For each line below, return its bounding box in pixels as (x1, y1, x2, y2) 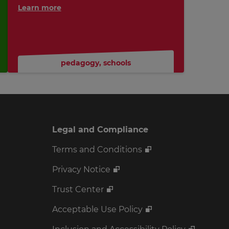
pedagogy (60, 58, 99, 68)
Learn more (17, 3, 61, 13)
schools (103, 58, 131, 68)
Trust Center (52, 185, 104, 195)
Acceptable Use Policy (52, 204, 143, 215)
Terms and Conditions (52, 145, 142, 155)
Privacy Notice (52, 165, 110, 175)
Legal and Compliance (52, 125, 148, 135)
